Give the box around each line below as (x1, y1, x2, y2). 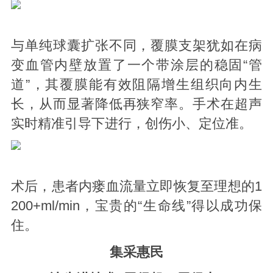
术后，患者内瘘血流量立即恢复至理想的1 (10, 179, 263, 194)
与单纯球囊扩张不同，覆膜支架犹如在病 (10, 38, 263, 53)
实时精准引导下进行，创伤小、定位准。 (10, 116, 252, 131)
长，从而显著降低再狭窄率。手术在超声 (10, 96, 263, 112)
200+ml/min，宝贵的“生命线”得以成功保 (10, 199, 263, 214)
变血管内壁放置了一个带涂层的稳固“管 (10, 57, 263, 73)
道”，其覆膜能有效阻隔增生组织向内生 (10, 77, 263, 92)
